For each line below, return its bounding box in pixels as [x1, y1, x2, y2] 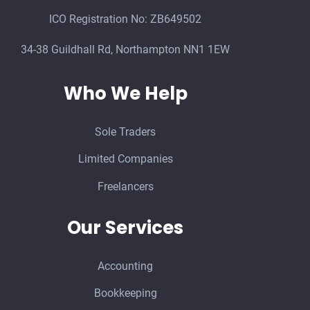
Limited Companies [77, 152, 173, 166]
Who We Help [63, 80, 188, 106]
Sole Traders [95, 125, 156, 138]
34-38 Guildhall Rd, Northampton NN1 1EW [21, 43, 230, 57]
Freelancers [97, 179, 154, 193]
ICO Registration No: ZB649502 [49, 12, 202, 26]
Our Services [67, 215, 184, 240]
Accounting [98, 259, 154, 273]
